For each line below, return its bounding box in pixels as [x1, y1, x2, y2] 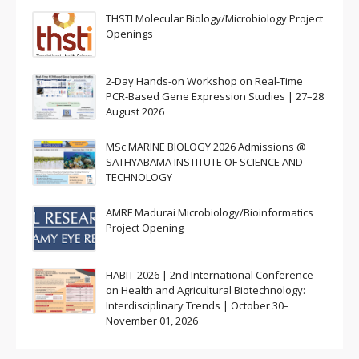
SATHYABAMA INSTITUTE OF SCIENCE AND [106, 155, 303, 169]
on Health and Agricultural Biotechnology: [106, 283, 305, 297]
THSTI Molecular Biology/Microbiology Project [106, 11, 323, 26]
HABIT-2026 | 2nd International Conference [106, 268, 313, 282]
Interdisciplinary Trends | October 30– [106, 298, 289, 313]
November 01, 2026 [106, 313, 198, 328]
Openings [106, 26, 153, 41]
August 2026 [106, 104, 164, 119]
